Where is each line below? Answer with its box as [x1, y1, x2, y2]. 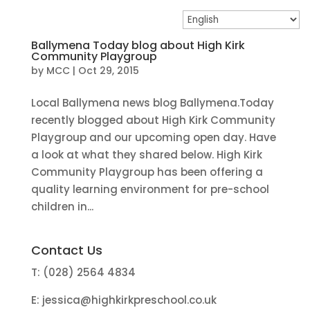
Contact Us [30, 241, 102, 259]
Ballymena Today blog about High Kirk [30, 37, 245, 53]
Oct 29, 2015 [77, 64, 139, 77]
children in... [30, 199, 93, 214]
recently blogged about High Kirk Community [30, 113, 275, 127]
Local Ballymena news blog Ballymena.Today [30, 95, 274, 110]
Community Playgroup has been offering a [30, 165, 263, 179]
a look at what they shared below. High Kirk [30, 147, 262, 162]
